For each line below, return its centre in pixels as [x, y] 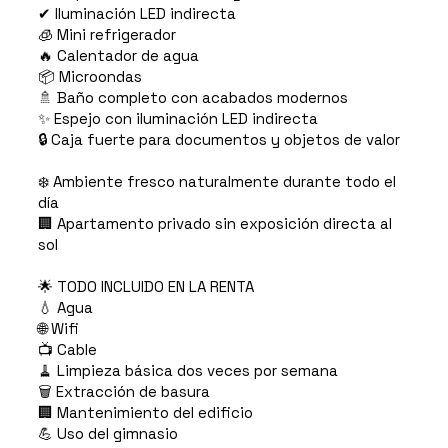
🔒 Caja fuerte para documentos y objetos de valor [218, 140]
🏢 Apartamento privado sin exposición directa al [214, 224]
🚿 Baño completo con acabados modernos [192, 98]
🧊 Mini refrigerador [106, 35]
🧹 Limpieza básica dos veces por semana [187, 371]
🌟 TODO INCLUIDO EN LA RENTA [145, 287]
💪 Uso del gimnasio [107, 434]
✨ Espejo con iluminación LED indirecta [177, 119]
